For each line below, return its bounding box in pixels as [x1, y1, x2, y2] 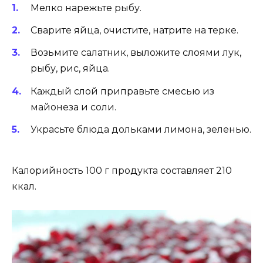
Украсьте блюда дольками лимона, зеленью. [31, 123, 251, 135]
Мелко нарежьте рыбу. [31, 2, 141, 14]
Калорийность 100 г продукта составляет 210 [12, 164, 232, 176]
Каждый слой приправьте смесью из [31, 85, 214, 97]
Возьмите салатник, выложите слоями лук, [31, 47, 241, 59]
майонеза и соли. [31, 101, 116, 113]
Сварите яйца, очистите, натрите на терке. [31, 25, 238, 36]
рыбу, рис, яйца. [31, 63, 110, 75]
